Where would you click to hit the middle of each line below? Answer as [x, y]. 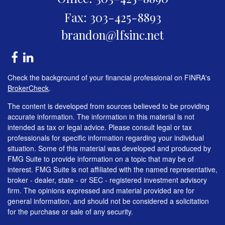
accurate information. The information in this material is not [101, 116]
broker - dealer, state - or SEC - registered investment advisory [107, 180]
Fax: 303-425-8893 [113, 17]
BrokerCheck [28, 88]
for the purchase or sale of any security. [70, 211]
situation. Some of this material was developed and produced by [109, 148]
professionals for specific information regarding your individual [106, 137]
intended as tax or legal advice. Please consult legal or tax [100, 127]
